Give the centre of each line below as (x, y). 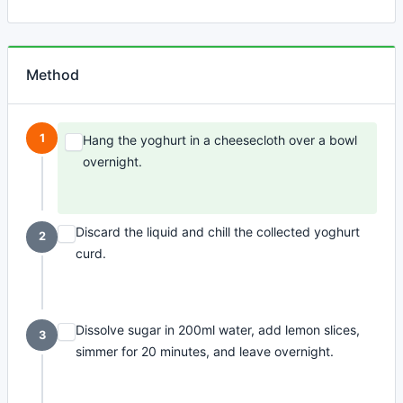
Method (53, 75)
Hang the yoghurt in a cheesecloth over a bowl (220, 140)
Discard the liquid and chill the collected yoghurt (218, 231)
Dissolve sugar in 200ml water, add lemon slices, (218, 330)
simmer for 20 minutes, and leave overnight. (205, 352)
